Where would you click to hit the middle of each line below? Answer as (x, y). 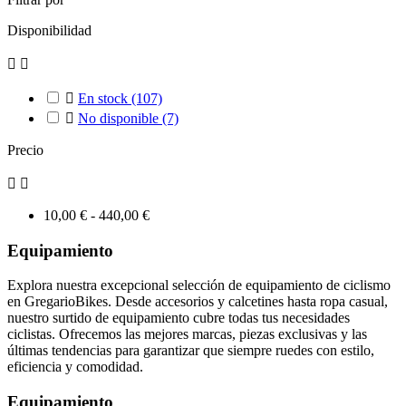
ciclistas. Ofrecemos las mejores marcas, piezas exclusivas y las (187, 334)
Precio (25, 150)
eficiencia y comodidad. (75, 367)
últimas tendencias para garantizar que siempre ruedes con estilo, (191, 351)
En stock (105, 98)
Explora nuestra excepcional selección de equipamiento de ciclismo (199, 285)
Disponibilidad (49, 30)
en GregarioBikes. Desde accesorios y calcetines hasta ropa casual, (198, 302)
